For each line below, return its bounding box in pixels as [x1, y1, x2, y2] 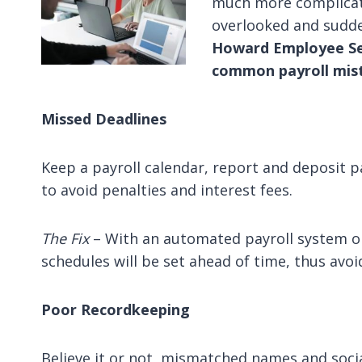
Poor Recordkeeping [41, 300, 190, 319]
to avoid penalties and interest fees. [41, 180, 293, 200]
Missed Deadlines [41, 109, 166, 128]
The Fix [41, 229, 93, 248]
